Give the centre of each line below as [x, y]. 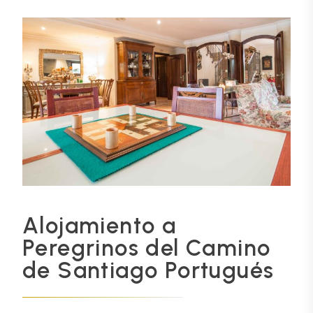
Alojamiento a [100, 225]
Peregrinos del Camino [147, 247]
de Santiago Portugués [148, 270]
